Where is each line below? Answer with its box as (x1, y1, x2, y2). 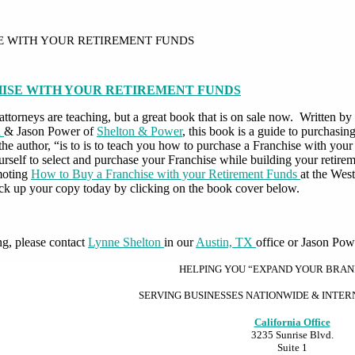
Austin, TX (196, 235, 256, 249)
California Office (254, 315, 330, 328)
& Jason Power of (4, 124, 97, 138)
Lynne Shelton (88, 235, 164, 249)
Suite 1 (277, 341, 307, 353)
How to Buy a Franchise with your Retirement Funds (31, 166, 297, 181)
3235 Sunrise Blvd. (250, 328, 334, 341)
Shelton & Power (97, 124, 182, 138)
